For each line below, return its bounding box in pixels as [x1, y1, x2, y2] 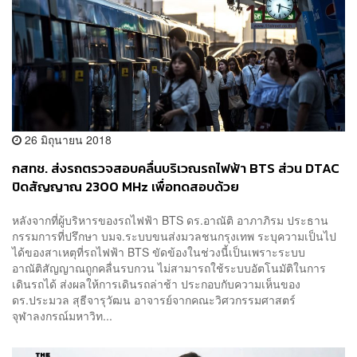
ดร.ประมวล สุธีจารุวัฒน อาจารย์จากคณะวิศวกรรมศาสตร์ [12, 291, 296, 308]
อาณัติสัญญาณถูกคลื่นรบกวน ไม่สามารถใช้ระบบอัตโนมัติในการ [12, 259, 326, 276]
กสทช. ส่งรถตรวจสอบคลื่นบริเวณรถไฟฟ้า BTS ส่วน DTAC [12, 159, 339, 179]
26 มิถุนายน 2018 [22, 131, 112, 148]
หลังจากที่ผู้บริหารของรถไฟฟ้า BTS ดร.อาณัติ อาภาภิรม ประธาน [12, 211, 328, 228]
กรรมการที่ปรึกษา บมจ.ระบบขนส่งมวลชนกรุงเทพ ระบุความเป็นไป [12, 227, 336, 244]
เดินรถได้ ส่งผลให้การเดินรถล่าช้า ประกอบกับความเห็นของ [12, 275, 300, 292]
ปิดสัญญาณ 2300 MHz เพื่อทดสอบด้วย [12, 177, 239, 198]
